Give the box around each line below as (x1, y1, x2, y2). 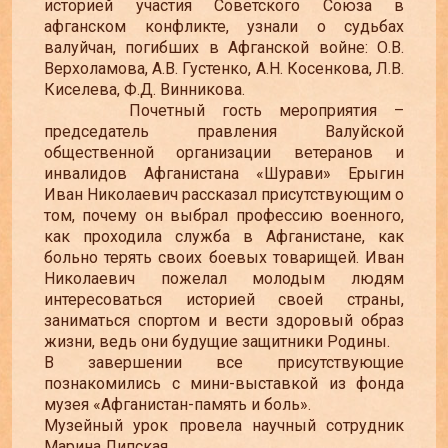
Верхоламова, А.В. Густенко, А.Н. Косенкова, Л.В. (44, 58, 404, 78)
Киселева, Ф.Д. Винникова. (44, 79, 245, 99)
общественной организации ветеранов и (44, 142, 404, 162)
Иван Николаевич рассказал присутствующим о (44, 184, 404, 204)
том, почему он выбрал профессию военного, (44, 205, 404, 225)
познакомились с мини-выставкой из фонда (44, 373, 404, 393)
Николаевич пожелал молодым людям (44, 268, 404, 288)
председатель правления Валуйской (44, 121, 404, 141)
